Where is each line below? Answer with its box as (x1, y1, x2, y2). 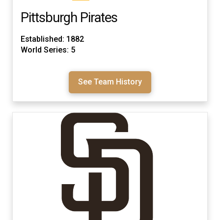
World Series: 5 (21, 45, 75, 55)
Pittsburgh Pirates (21, 10, 117, 26)
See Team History (78, 77, 142, 87)
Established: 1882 (21, 34, 84, 44)
